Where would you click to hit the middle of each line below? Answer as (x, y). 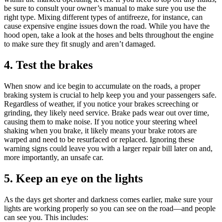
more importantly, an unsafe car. (54, 158)
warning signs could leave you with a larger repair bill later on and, (108, 149)
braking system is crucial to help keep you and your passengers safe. (110, 95)
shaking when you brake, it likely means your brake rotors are (100, 131)
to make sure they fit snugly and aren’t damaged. (80, 44)
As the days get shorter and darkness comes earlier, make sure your (108, 199)
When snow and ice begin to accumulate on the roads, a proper (102, 86)
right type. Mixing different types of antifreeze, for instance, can (103, 17)
